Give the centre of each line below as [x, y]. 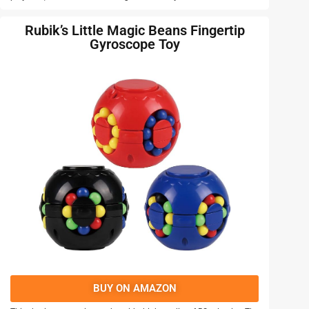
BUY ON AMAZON [134, 289]
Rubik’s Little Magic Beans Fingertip [134, 31]
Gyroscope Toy [134, 44]
